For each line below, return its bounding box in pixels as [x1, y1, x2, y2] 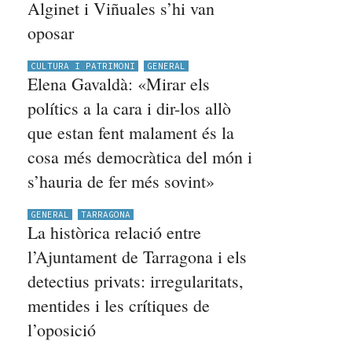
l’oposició [27, 318, 97, 341]
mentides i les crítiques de [27, 294, 211, 317]
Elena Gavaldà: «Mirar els [27, 72, 211, 95]
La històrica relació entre [27, 221, 202, 244]
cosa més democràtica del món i [27, 145, 253, 168]
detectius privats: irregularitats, [27, 269, 244, 292]
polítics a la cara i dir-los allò [27, 97, 232, 119]
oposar [27, 21, 75, 44]
